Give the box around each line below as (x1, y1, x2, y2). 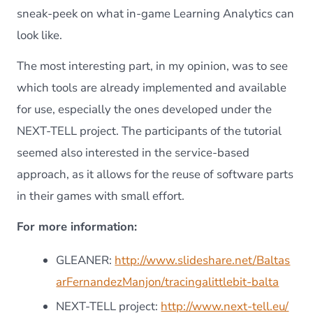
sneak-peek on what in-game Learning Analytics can (17, 6, 295, 22)
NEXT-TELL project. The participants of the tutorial (17, 123, 282, 140)
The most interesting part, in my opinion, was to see (17, 58, 289, 75)
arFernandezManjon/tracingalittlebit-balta (56, 274, 279, 291)
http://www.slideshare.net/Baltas (115, 252, 291, 269)
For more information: (17, 219, 138, 235)
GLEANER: (56, 252, 115, 269)
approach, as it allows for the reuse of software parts (17, 166, 294, 183)
